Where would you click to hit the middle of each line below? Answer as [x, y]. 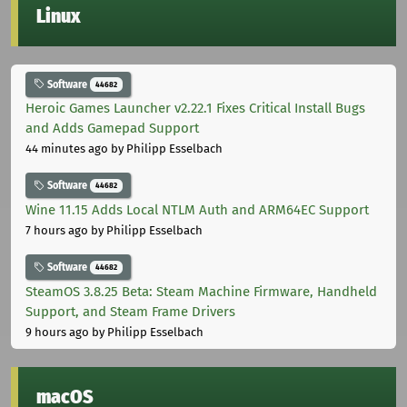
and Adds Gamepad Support [112, 129]
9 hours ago [57, 332]
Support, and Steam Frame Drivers [130, 311]
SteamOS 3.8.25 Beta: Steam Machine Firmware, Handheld [201, 291]
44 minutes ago [67, 149]
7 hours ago [57, 231]
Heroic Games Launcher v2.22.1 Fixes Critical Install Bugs [195, 109]
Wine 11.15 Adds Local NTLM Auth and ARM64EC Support [197, 210]
